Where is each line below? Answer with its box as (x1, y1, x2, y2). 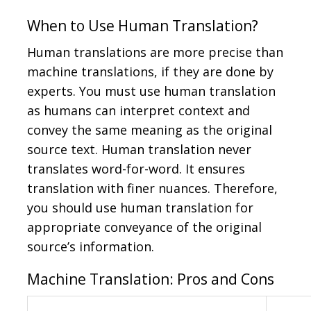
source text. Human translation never (27, 141, 251, 158)
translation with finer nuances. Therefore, (27, 180, 278, 197)
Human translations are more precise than (27, 44, 283, 61)
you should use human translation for (27, 199, 253, 217)
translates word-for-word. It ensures (27, 160, 245, 178)
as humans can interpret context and (27, 102, 250, 119)
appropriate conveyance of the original (27, 219, 262, 236)
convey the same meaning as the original (27, 121, 272, 139)
